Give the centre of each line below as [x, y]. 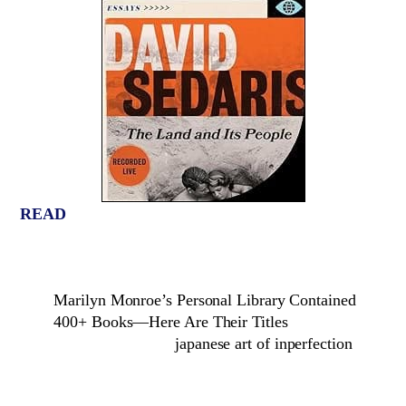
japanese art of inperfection [264, 344]
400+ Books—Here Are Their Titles [171, 322]
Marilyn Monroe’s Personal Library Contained [205, 300]
